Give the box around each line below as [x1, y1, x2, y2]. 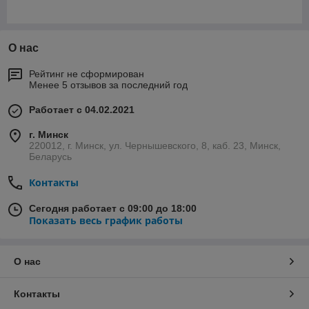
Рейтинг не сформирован [29, 68, 144, 79]
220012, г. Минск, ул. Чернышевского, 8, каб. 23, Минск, [29, 139, 281, 151]
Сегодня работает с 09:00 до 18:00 [29, 202, 197, 214]
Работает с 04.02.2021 [29, 103, 134, 115]
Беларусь [29, 150, 72, 162]
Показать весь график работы [29, 213, 183, 227]
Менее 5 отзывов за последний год [29, 79, 188, 90]
